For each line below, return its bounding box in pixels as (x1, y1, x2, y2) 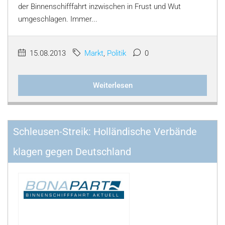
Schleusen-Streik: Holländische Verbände (13, 126, 197, 138)
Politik (107, 49, 126, 58)
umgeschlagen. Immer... (18, 15, 97, 24)
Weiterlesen (92, 81, 133, 90)
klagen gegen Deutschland (13, 146, 131, 158)
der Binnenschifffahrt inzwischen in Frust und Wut (18, 2, 181, 11)
